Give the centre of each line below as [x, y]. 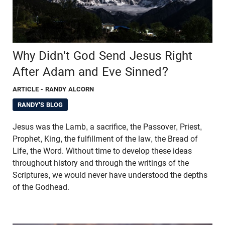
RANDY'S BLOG [40, 104]
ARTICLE [26, 89]
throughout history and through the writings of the [101, 163]
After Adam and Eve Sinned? [90, 72]
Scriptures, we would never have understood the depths [110, 175]
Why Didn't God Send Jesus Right [102, 55]
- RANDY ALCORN [68, 89]
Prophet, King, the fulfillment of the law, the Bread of [105, 139]
